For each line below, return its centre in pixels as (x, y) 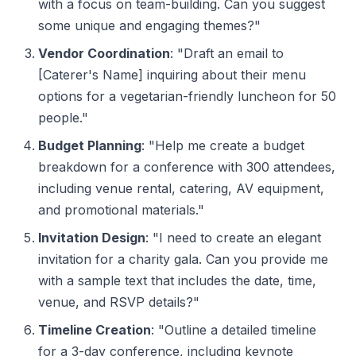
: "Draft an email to (227, 53)
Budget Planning (90, 145)
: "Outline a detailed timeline (234, 329)
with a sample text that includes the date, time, (177, 280)
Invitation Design (92, 237)
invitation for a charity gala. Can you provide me (183, 259)
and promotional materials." (121, 209)
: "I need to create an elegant (233, 237)
